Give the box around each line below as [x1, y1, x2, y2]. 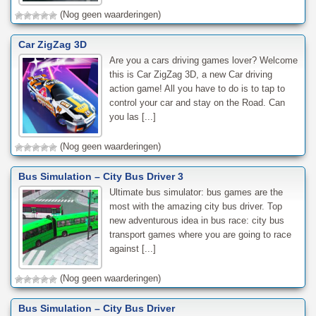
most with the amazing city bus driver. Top [109, 201, 282, 212]
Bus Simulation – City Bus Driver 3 [18, 171, 183, 183]
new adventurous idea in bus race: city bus [109, 215, 284, 226]
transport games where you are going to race [109, 229, 291, 241]
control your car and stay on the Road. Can [109, 97, 285, 109]
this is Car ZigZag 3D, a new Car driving [109, 69, 272, 80]
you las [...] [109, 111, 156, 123]
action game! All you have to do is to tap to [109, 83, 285, 95]
